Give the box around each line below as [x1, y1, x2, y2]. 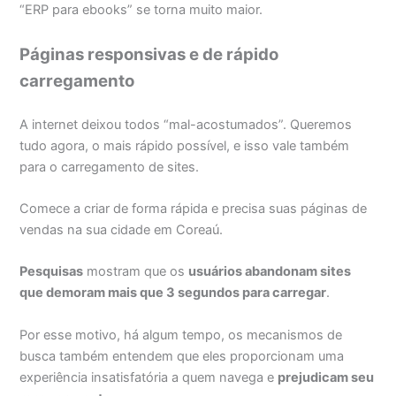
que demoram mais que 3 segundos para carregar [19, 285, 327, 301]
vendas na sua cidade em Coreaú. [19, 221, 224, 238]
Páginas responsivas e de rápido [19, 43, 279, 65]
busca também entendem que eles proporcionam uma [19, 347, 345, 364]
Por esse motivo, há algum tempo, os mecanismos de [19, 326, 343, 343]
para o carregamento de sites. [19, 158, 200, 175]
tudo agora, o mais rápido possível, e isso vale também [19, 137, 350, 154]
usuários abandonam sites [188, 263, 352, 280]
